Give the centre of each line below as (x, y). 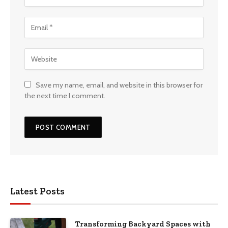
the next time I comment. (65, 95)
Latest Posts (37, 191)
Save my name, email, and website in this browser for (119, 85)
